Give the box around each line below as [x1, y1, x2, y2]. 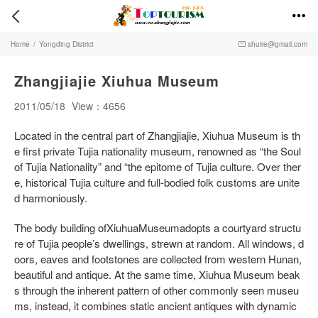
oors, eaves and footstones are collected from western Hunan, [14, 251, 302, 266]
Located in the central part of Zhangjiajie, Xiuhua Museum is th [14, 128, 300, 143]
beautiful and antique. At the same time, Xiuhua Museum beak [14, 267, 300, 282]
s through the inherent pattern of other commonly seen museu [14, 283, 299, 297]
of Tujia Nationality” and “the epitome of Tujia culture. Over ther [14, 159, 301, 174]
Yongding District [39, 39, 94, 49]
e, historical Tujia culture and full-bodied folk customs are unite [14, 175, 300, 190]
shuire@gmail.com [246, 39, 307, 49]
